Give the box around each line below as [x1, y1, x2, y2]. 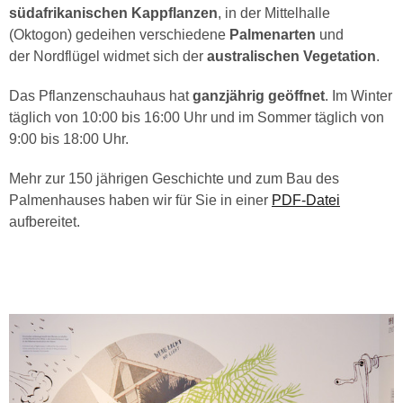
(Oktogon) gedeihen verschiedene [9, 27, 229, 43]
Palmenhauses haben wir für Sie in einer [9, 193, 272, 209]
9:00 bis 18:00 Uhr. [9, 131, 129, 148]
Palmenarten [229, 27, 316, 43]
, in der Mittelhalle [218, 5, 330, 22]
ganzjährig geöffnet [193, 88, 325, 104]
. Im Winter [325, 88, 392, 104]
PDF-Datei [272, 193, 340, 209]
